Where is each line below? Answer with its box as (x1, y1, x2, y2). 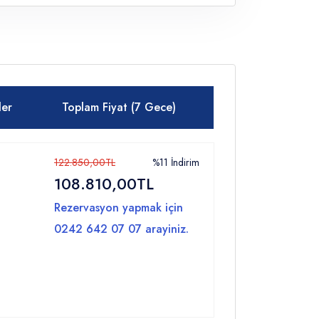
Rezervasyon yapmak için (54, 199, 183, 216)
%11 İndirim (152, 155, 199, 169)
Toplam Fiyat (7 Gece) (62, 99, 177, 115)
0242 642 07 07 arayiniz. (54, 221, 189, 237)
